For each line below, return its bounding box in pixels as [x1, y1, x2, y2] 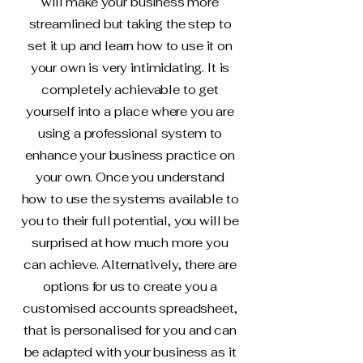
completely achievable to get [41, 82, 219, 97]
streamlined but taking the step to [28, 16, 232, 32]
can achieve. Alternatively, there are [23, 257, 237, 272]
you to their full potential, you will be [21, 213, 240, 228]
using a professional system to [37, 126, 223, 141]
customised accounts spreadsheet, [23, 301, 237, 316]
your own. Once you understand [35, 169, 225, 185]
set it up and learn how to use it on [28, 38, 233, 53]
